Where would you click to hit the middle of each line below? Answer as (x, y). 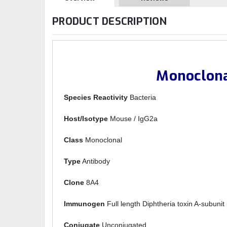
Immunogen (85, 204)
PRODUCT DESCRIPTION (109, 21)
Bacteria (142, 98)
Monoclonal (103, 140)
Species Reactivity (96, 98)
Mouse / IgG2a (133, 119)
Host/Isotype (86, 119)
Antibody (96, 161)
